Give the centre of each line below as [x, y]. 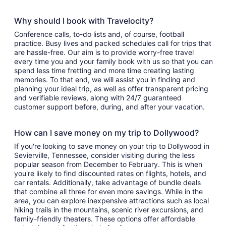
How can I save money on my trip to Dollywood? [106, 133]
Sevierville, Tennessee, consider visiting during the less [104, 155]
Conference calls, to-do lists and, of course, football [99, 34]
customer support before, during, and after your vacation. [109, 107]
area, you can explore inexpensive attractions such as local [111, 201]
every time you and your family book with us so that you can [114, 62]
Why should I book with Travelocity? [84, 21]
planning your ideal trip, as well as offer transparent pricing [111, 89]
